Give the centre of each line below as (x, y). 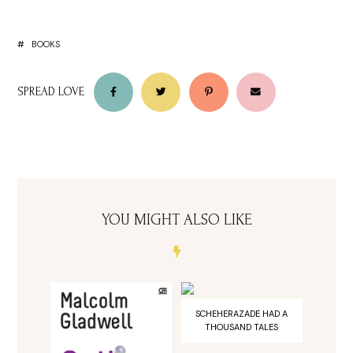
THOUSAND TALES (242, 327)
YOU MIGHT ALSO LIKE (176, 219)
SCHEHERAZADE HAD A (242, 314)
